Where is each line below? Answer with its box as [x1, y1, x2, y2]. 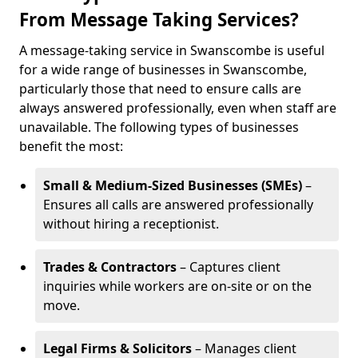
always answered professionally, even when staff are [19, 99, 336, 117]
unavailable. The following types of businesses [19, 118, 299, 136]
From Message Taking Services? [19, 7, 299, 32]
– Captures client [177, 258, 280, 276]
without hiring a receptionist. [43, 215, 219, 233]
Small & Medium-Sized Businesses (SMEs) [43, 177, 302, 194]
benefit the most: [19, 137, 123, 155]
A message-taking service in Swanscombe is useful [19, 42, 324, 59]
